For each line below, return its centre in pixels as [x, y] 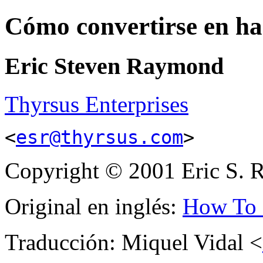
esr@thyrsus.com [100, 137]
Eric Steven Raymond [114, 66]
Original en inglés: [94, 206]
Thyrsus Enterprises [97, 104]
